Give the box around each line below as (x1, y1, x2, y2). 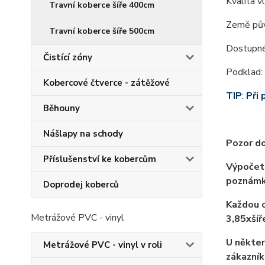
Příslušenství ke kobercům (43, 153, 156, 165)
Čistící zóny (43, 51, 92, 63)
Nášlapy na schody (43, 128, 123, 140)
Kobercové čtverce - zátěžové (43, 77, 170, 89)
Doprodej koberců (43, 179, 119, 190)
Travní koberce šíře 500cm (49, 25, 154, 37)
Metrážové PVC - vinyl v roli (43, 239, 162, 251)
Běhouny (43, 102, 80, 114)
